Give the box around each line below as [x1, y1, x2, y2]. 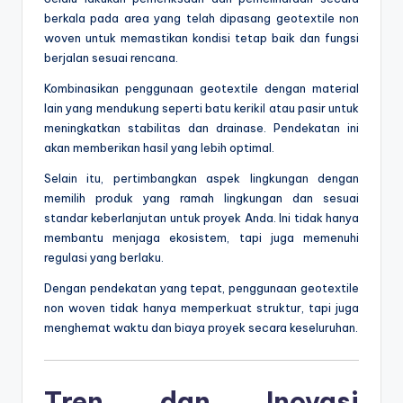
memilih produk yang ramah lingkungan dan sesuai [44, 190, 359, 205]
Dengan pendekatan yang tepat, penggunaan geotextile [44, 280, 359, 295]
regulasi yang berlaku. [44, 249, 164, 264]
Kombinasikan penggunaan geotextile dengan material [44, 80, 359, 95]
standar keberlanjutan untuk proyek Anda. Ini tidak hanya [44, 210, 359, 225]
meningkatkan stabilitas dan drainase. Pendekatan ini [44, 120, 359, 135]
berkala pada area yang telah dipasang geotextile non [44, 10, 359, 25]
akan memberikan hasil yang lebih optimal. [44, 139, 274, 155]
